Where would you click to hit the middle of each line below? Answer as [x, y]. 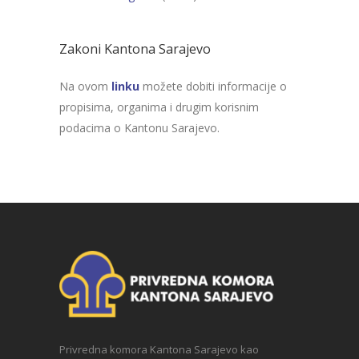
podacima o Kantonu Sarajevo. [139, 128]
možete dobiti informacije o [213, 86]
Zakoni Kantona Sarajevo [135, 49]
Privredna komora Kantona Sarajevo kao [159, 350]
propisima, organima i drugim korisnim [159, 107]
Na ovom [85, 86]
